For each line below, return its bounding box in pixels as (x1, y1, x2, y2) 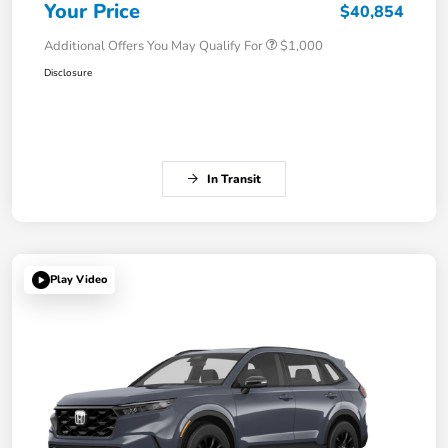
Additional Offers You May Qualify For (44, 36, 263, 55)
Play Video (50, 272, 107, 288)
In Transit (207, 170, 261, 187)
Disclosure (44, 65, 92, 80)
